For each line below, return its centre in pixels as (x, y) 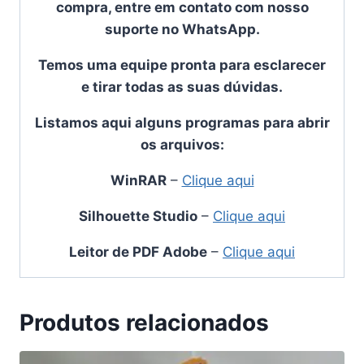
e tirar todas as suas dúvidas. (182, 87)
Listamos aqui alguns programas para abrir (182, 123)
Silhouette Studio (138, 217)
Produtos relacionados (144, 323)
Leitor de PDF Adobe (138, 252)
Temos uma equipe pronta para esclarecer (182, 65)
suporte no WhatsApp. (182, 30)
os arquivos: (182, 145)
